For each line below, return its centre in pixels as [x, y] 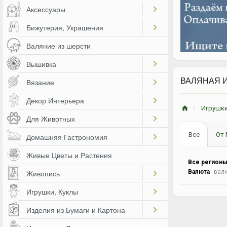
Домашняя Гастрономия [67, 137]
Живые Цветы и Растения [69, 155]
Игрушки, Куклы [52, 192]
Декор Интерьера [55, 100]
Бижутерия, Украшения [65, 27]
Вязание [40, 82]
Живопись [43, 173]
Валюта [199, 172]
